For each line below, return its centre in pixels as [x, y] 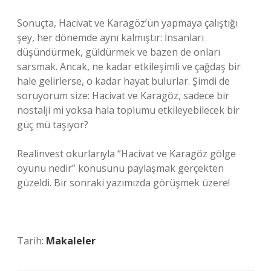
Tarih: [31, 241]
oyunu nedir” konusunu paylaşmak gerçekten [120, 168]
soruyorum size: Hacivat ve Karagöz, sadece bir [123, 96]
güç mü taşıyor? [53, 125]
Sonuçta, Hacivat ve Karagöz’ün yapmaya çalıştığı [127, 23]
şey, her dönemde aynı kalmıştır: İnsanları [110, 38]
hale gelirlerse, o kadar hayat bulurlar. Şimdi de [123, 81]
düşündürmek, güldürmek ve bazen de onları [119, 52]
